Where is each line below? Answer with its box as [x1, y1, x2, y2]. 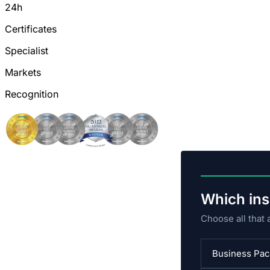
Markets [5, 66, 41, 79]
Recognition [5, 88, 58, 101]
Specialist [5, 45, 48, 57]
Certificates [5, 23, 57, 36]
